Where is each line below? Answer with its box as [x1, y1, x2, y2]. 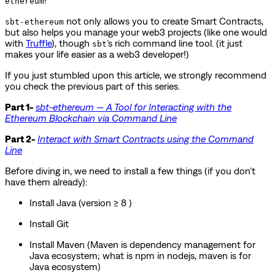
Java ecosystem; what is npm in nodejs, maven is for [29, 249, 251, 261]
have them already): [5, 176, 87, 187]
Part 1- [5, 101, 36, 112]
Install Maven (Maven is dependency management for [29, 238, 255, 250]
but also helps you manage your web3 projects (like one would [5, 26, 267, 37]
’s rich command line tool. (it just [107, 37, 242, 48]
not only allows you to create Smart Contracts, [64, 15, 263, 26]
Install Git [29, 217, 69, 229]
